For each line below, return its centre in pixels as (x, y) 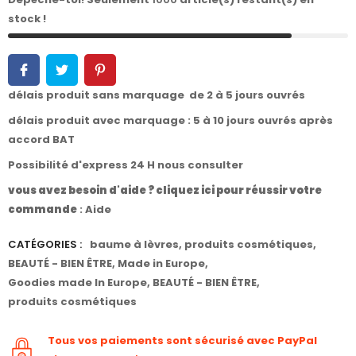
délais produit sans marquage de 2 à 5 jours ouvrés (157, 95)
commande (43, 210)
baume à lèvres (134, 245)
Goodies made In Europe (77, 283)
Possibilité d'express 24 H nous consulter (127, 165)
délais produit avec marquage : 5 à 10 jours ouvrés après (170, 121)
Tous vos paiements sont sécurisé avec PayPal (182, 341)
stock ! (27, 19)
